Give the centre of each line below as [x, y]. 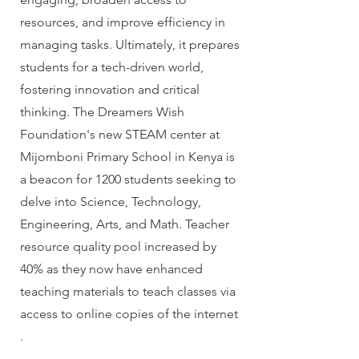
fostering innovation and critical [110, 90]
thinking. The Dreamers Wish [102, 112]
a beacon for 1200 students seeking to [128, 179]
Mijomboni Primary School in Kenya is [127, 157]
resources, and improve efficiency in [123, 22]
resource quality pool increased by [118, 247]
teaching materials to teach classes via [128, 292]
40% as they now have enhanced [111, 269]
